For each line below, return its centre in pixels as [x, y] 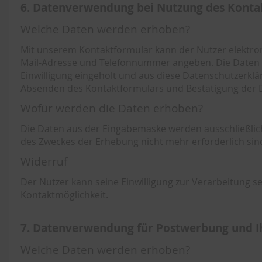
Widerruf [44, 161]
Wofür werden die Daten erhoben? [112, 108]
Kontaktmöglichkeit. [64, 195]
